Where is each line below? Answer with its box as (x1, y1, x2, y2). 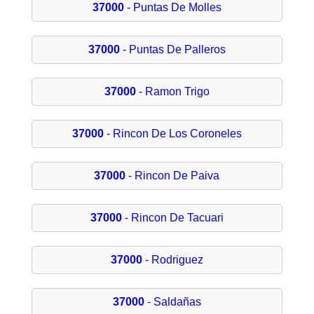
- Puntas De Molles (123, 1, 221, 14)
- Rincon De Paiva (125, 170, 220, 182)
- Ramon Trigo (135, 86, 210, 98)
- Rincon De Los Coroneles (103, 128, 242, 140)
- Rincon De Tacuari (121, 212, 224, 224)
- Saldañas (144, 296, 201, 308)
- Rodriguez (142, 254, 203, 266)
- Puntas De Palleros (119, 43, 226, 56)
